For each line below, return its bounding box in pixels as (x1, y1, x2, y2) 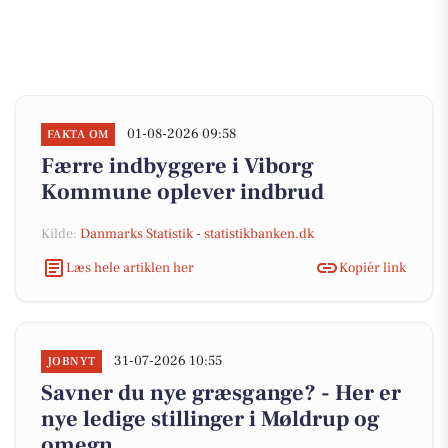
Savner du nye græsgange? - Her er (41, 379, 401, 407)
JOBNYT (47, 354, 96, 369)
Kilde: (41, 225, 80, 243)
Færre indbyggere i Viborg (41, 152, 314, 180)
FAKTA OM (47, 127, 109, 142)
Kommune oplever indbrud (41, 178, 324, 206)
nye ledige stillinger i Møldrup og (41, 405, 380, 433)
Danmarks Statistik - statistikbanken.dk (80, 225, 314, 243)
